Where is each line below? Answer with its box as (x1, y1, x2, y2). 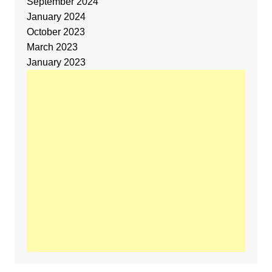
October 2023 (26, 26, 85, 37)
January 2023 (26, 56, 86, 67)
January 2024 (26, 11, 86, 22)
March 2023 (26, 41, 78, 52)
